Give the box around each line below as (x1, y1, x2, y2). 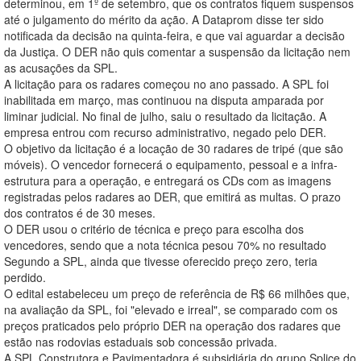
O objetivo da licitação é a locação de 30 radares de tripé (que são (4, 140, 343, 157)
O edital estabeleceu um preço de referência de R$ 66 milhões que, (4, 285, 350, 302)
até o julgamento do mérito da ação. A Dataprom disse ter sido (4, 11, 324, 28)
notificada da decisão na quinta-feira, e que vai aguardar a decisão (4, 27, 345, 44)
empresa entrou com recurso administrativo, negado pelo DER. (4, 124, 326, 141)
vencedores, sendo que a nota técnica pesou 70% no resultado (4, 237, 326, 254)
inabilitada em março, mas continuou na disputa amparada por (4, 92, 324, 109)
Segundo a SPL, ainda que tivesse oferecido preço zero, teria (4, 253, 317, 270)
